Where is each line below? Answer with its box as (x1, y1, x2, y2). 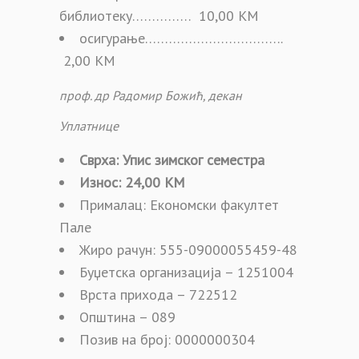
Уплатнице (59, 117, 119, 134)
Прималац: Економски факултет (79, 195, 279, 214)
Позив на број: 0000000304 (79, 329, 255, 349)
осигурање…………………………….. (79, 28, 282, 47)
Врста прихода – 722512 (79, 284, 237, 304)
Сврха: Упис (79, 150, 155, 169)
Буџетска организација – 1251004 (79, 262, 293, 281)
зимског (155, 150, 207, 169)
